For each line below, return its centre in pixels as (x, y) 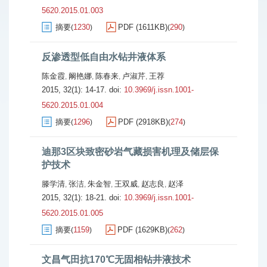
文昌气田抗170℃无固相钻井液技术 (116, 260)
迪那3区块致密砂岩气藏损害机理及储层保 (130, 152)
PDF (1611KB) (143, 27)
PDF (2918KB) (143, 122)
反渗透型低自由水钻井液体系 (104, 57)
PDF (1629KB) (142, 230)
